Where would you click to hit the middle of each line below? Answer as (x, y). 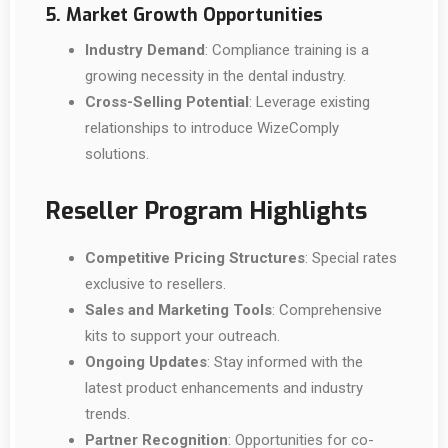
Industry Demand (145, 50)
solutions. (117, 154)
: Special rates (351, 258)
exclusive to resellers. (155, 284)
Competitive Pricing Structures (195, 258)
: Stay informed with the (285, 362)
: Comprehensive (327, 310)
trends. (107, 414)
